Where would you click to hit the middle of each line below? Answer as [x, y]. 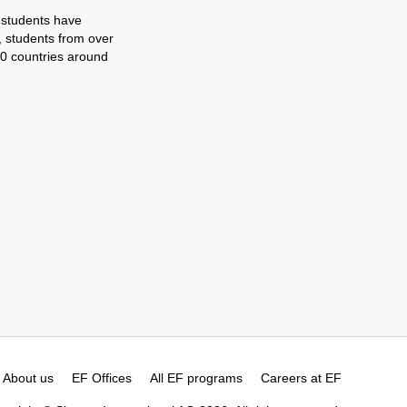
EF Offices [102, 378]
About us [28, 378]
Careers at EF [301, 378]
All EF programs [196, 378]
